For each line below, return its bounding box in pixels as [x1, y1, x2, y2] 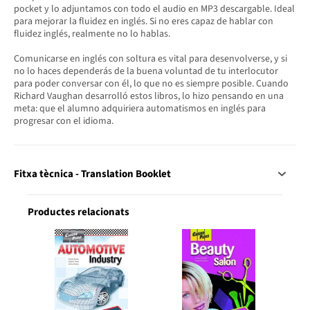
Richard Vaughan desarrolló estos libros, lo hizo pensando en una [14, 89, 284, 103]
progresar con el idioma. [14, 113, 113, 128]
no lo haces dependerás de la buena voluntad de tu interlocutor [14, 64, 278, 78]
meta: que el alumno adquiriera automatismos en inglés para [14, 101, 266, 116]
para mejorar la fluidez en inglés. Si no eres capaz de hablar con [14, 14, 273, 28]
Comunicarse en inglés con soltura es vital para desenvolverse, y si [14, 51, 287, 66]
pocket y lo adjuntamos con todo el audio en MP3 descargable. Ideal [14, 1, 295, 16]
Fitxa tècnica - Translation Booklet [14, 167, 171, 182]
